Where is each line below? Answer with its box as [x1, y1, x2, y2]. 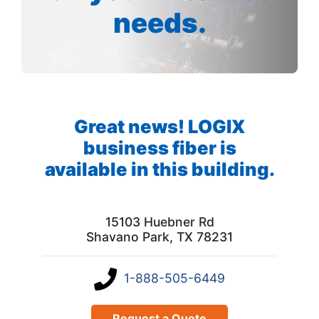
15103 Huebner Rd [105, 214, 214, 229]
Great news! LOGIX [73, 115, 246, 137]
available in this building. [44, 157, 275, 180]
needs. [113, 6, 206, 39]
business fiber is [83, 136, 236, 159]
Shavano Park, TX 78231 [86, 229, 233, 244]
